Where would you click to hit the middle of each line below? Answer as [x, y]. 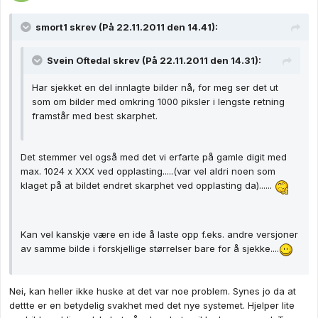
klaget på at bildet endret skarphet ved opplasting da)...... [148, 186]
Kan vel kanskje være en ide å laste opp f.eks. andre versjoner [159, 235]
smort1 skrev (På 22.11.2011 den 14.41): [127, 27]
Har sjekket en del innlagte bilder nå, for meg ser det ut [155, 88]
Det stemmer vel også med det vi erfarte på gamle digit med [154, 157]
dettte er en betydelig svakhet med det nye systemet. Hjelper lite [152, 305]
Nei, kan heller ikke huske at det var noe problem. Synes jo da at [153, 291]
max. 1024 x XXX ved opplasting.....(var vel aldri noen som [148, 171]
